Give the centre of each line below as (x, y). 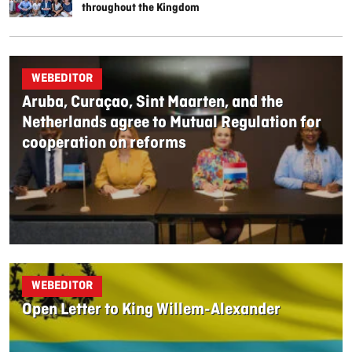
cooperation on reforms (104, 143)
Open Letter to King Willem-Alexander (151, 310)
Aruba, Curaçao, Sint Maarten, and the (152, 102)
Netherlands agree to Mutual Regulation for (172, 123)
